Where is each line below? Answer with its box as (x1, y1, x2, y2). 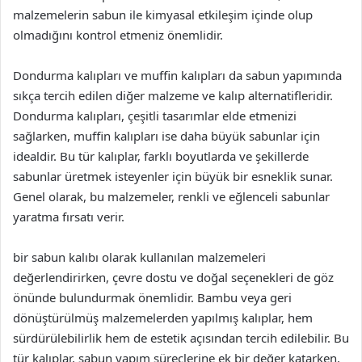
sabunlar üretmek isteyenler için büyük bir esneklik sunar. (13, 168, 333, 184)
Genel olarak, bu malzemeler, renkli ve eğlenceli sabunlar (13, 188, 330, 204)
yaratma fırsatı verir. (13, 208, 124, 225)
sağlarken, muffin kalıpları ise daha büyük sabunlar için (13, 128, 320, 144)
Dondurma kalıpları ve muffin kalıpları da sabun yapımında (13, 67, 342, 83)
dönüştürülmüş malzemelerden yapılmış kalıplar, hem (13, 309, 313, 326)
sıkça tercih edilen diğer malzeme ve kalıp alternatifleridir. (13, 87, 333, 103)
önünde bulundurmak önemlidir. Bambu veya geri (13, 289, 292, 305)
